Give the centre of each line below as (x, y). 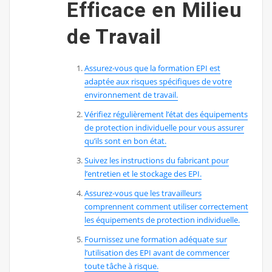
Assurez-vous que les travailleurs (143, 193)
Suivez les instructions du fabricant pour (157, 160)
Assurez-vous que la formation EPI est (153, 68)
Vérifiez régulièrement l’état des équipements (166, 114)
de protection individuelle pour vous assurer (165, 127)
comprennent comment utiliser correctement (167, 206)
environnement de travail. (131, 94)
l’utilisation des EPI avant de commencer (157, 252)
